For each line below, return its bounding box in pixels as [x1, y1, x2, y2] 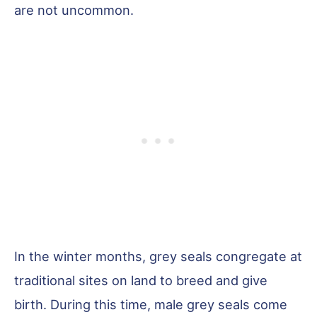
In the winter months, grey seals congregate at [14, 248, 302, 264]
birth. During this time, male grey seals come [14, 296, 287, 312]
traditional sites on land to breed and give [14, 272, 267, 288]
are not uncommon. [14, 1, 134, 18]
